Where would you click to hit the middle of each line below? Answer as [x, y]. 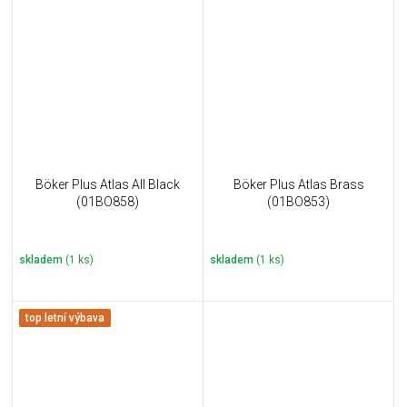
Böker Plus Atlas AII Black [108, 184]
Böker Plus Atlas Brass [298, 184]
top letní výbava [65, 318]
